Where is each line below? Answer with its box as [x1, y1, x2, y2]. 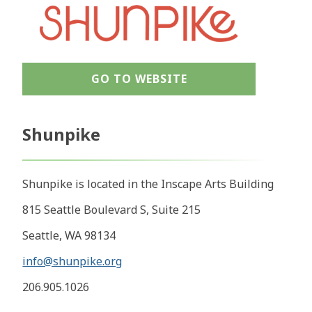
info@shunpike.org [22, 253, 123, 270]
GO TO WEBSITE [91, 71, 187, 87]
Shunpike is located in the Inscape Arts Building [22, 176, 274, 192]
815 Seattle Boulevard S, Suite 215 [22, 202, 201, 218]
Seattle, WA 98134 [22, 228, 116, 244]
